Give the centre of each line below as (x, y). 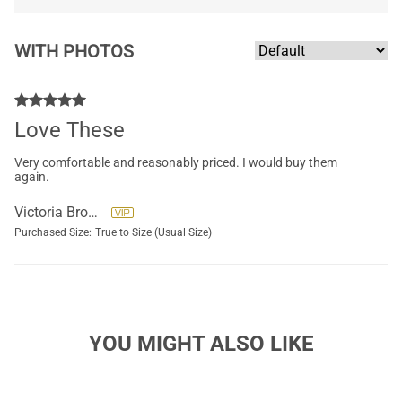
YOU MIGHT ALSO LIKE (201, 344)
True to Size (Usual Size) (153, 232)
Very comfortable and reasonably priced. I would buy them (176, 162)
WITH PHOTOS (74, 51)
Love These (70, 130)
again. (32, 177)
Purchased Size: (53, 232)
